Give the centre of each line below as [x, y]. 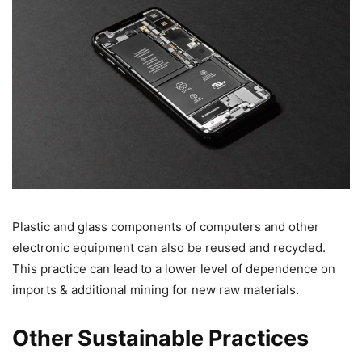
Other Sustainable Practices [160, 338]
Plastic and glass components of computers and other [166, 226]
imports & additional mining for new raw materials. [156, 289]
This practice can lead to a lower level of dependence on [174, 268]
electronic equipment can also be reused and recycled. [169, 247]
